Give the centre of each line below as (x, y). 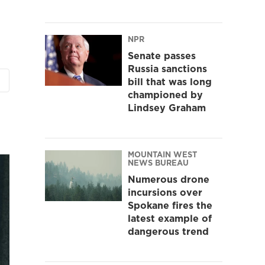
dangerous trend (168, 231)
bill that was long (170, 81)
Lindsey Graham (167, 107)
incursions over (165, 192)
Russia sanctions (167, 68)
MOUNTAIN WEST (162, 154)
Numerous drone (169, 179)
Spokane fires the (170, 205)
